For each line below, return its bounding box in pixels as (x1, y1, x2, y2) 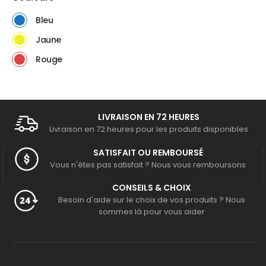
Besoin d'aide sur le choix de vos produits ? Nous (58, 194, 245, 206)
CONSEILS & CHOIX (112, 182, 191, 194)
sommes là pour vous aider (99, 206, 205, 218)
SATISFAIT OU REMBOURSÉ (93, 146, 203, 159)
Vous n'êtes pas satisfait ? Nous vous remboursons (50, 159, 246, 170)
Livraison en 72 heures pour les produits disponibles (49, 123, 248, 135)
